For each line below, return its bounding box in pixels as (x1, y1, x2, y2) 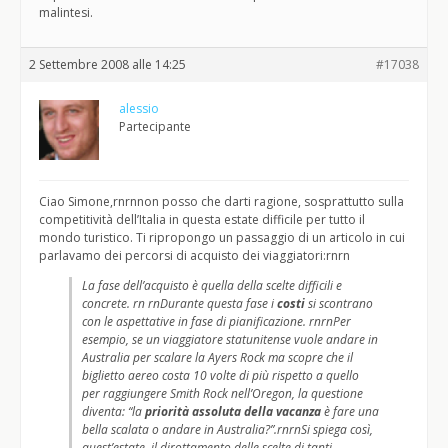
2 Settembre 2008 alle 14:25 (29, 56, 186, 73)
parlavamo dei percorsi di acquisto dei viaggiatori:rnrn (39, 247, 350, 264)
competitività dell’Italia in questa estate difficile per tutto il (39, 211, 365, 228)
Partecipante (119, 118, 191, 135)
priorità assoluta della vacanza (145, 403, 321, 420)
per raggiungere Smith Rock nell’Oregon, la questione (82, 385, 363, 402)
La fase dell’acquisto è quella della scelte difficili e (82, 277, 342, 294)
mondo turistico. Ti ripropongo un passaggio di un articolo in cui (39, 229, 405, 246)
